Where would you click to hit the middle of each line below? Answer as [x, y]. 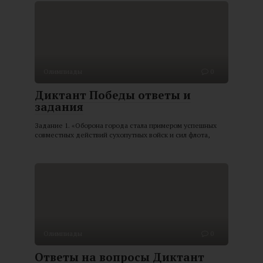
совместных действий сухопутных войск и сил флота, [122, 135]
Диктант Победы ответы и [113, 95]
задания [59, 107]
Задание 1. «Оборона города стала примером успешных [126, 126]
